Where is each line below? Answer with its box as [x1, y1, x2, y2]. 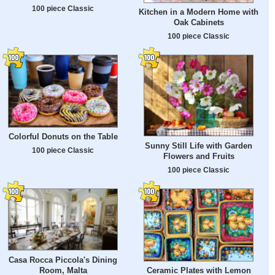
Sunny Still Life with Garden [145, 141, 252, 151]
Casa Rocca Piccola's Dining [9, 255, 117, 265]
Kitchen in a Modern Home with [139, 7, 258, 17]
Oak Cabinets [173, 18, 224, 28]
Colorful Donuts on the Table [8, 132, 118, 142]
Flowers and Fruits [163, 152, 234, 161]
